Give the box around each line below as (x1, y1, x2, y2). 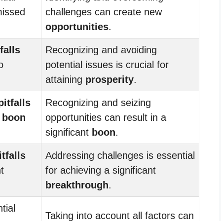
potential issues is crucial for (45, 59, 169, 70)
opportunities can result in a (45, 111, 166, 123)
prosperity (85, 74, 134, 85)
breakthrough (45, 179, 109, 190)
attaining (45, 74, 85, 85)
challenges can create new (45, 6, 162, 17)
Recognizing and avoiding (45, 44, 157, 55)
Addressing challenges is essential (45, 149, 195, 161)
